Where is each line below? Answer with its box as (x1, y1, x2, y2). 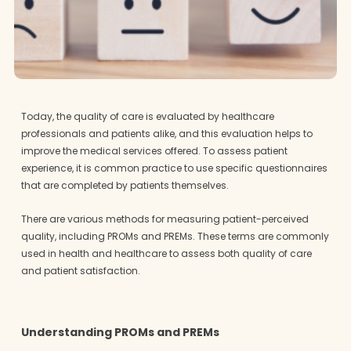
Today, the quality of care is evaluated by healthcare (20, 109, 274, 123)
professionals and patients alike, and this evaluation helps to (20, 126, 313, 140)
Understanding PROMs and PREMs (20, 324, 219, 340)
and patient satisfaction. (20, 263, 140, 277)
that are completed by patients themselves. (20, 178, 229, 192)
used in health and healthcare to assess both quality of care (20, 246, 312, 260)
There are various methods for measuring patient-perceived (20, 212, 309, 226)
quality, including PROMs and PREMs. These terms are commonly (20, 229, 329, 243)
